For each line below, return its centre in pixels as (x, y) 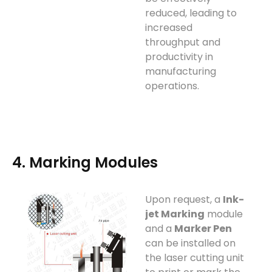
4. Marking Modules (85, 162)
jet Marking (175, 214)
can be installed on (190, 243)
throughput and (183, 42)
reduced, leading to (191, 13)
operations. (172, 86)
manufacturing (181, 72)
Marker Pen (203, 228)
